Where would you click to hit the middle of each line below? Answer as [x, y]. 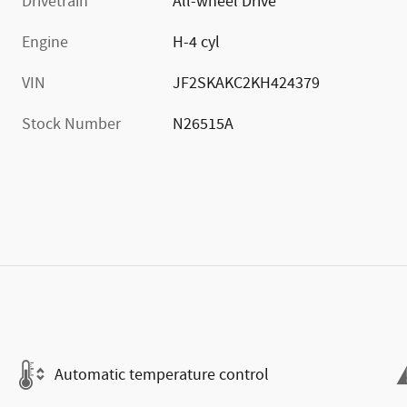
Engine [45, 43]
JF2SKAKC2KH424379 [247, 84]
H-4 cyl [197, 43]
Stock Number [71, 125]
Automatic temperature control [162, 375]
